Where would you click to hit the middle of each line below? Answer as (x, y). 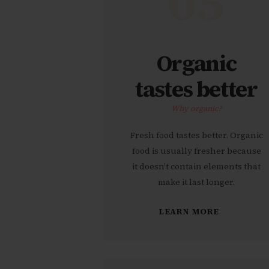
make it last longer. (196, 182)
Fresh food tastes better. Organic (196, 135)
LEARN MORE (189, 211)
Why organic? (196, 108)
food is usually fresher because (196, 151)
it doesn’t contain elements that (196, 167)
